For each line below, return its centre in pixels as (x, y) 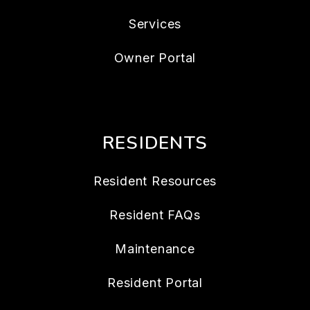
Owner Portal (155, 57)
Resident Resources (155, 181)
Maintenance (155, 248)
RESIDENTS (155, 143)
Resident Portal (155, 282)
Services (155, 24)
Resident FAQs (155, 215)
